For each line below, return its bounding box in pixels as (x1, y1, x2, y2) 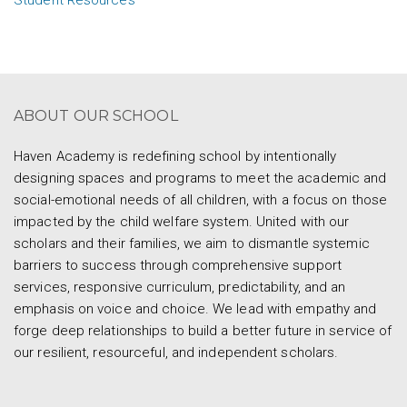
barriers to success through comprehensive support (14, 257, 342, 273)
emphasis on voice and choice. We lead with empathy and (14, 301, 377, 317)
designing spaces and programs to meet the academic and (14, 170, 387, 186)
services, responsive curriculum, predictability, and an (14, 279, 346, 295)
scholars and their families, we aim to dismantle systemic (14, 235, 370, 252)
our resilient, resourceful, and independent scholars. (14, 344, 339, 361)
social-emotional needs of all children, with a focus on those (14, 192, 388, 208)
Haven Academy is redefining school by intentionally (14, 148, 337, 164)
